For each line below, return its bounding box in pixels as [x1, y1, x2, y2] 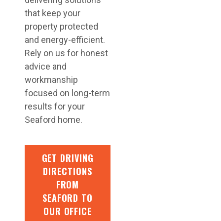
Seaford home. [25, 114, 82, 125]
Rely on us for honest [25, 48, 108, 58]
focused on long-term [25, 88, 110, 98]
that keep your [25, 8, 80, 18]
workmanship [25, 74, 78, 85]
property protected [25, 21, 98, 32]
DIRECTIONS [43, 165, 92, 178]
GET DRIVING [41, 151, 94, 164]
